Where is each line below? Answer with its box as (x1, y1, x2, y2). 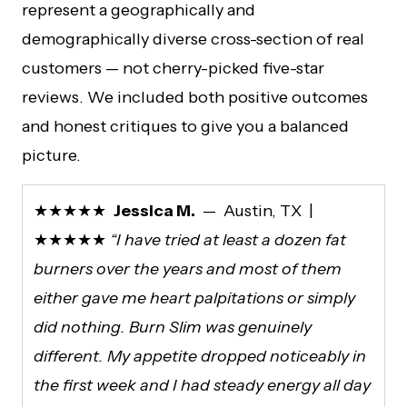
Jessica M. (114, 200, 195, 221)
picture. (22, 144, 81, 165)
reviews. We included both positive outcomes (22, 86, 368, 107)
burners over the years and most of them (34, 258, 342, 279)
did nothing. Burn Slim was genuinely (34, 316, 312, 337)
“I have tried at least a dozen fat (110, 229, 346, 250)
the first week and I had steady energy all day (34, 374, 371, 395)
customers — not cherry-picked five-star (22, 57, 324, 78)
